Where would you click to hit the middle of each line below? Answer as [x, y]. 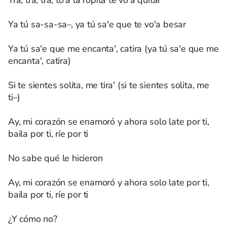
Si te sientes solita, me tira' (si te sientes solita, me [109, 85]
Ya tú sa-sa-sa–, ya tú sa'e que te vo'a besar [97, 24]
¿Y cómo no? [33, 219]
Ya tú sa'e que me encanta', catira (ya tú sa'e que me [113, 49]
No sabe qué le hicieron [55, 158]
